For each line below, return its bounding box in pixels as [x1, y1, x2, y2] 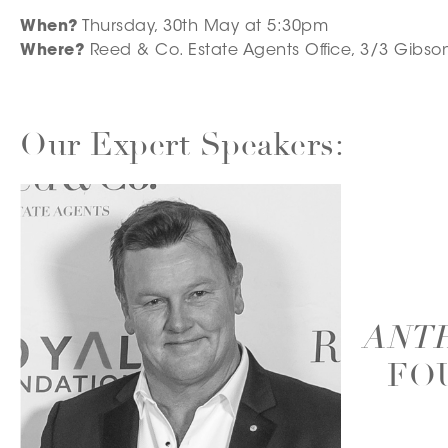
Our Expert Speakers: [20, 124, 344, 165]
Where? [20, 43, 84, 59]
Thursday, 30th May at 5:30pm [77, 19, 328, 35]
